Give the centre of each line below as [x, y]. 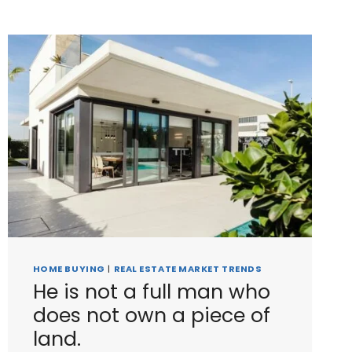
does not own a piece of [151, 315]
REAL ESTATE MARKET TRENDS [188, 269]
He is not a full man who [151, 291]
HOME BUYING [69, 269]
